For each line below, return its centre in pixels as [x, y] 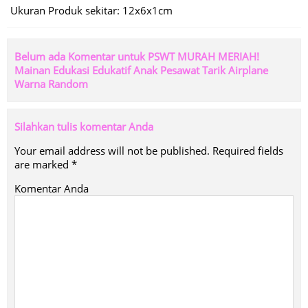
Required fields [248, 151]
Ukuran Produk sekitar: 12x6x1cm [91, 10]
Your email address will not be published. [112, 151]
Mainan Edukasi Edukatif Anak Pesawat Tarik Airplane [141, 70]
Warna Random [51, 84]
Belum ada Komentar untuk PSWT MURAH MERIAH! [137, 56]
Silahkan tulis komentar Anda [84, 126]
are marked [43, 164]
